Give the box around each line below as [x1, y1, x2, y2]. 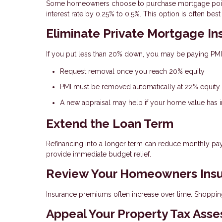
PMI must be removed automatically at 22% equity [60, 83, 220, 91]
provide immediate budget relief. [46, 150, 151, 159]
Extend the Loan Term [46, 116, 173, 131]
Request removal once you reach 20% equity [60, 67, 205, 75]
